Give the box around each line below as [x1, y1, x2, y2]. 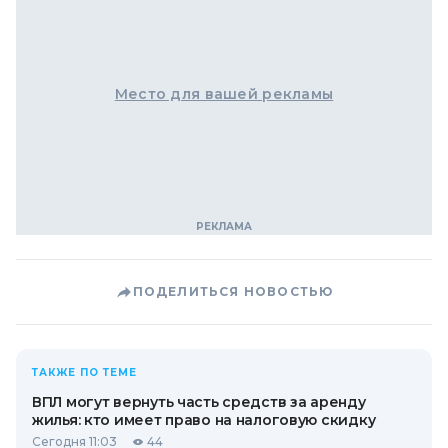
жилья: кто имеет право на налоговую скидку [32, 411, 376, 429]
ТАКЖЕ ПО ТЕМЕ [32, 366, 137, 379]
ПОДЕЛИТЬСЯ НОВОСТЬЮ [132, 284, 334, 299]
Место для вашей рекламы [114, 85, 334, 103]
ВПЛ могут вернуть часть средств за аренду [32, 393, 366, 411]
